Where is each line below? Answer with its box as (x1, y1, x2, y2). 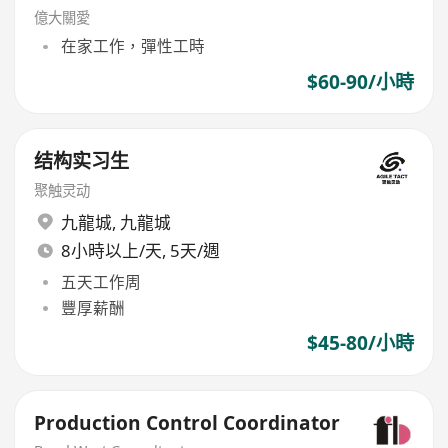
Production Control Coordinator (34, 409, 341, 436)
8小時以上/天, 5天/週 (60, 239, 220, 263)
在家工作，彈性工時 (60, 35, 205, 58)
